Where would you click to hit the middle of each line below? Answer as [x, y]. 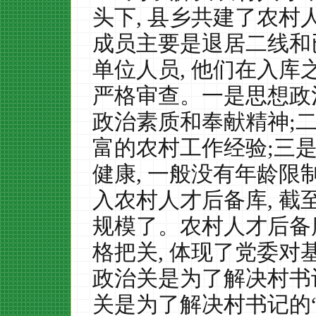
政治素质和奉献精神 [191, 122]
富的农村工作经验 [180, 148]
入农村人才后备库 [180, 200]
